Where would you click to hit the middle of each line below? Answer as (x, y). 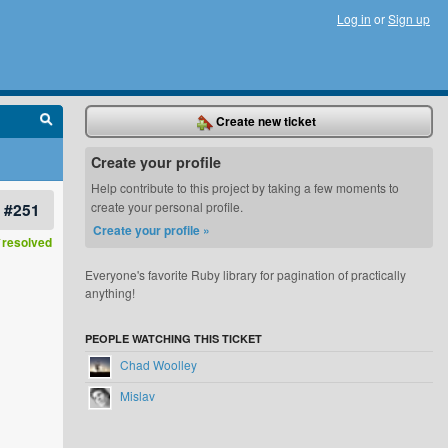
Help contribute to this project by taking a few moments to (245, 187)
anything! (110, 292)
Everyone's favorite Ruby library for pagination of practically (246, 274)
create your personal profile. (167, 206)
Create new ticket (265, 121)
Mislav (136, 396)
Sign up (409, 18)
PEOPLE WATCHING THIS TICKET (174, 338)
